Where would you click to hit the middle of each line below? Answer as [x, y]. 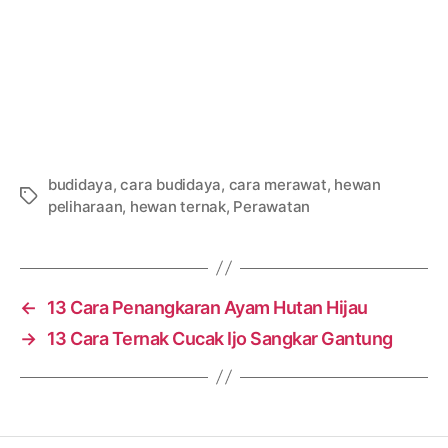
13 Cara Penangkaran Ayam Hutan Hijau [207, 307]
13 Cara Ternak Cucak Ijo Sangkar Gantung [219, 338]
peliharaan [85, 206]
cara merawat [277, 184]
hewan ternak [177, 206]
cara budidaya [171, 184]
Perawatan [272, 206]
